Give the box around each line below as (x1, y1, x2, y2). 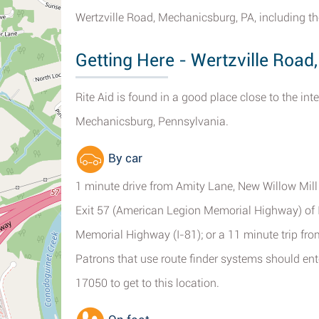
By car (105, 151, 142, 166)
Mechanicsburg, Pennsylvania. (75, 115, 229, 128)
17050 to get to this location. (75, 276, 219, 290)
